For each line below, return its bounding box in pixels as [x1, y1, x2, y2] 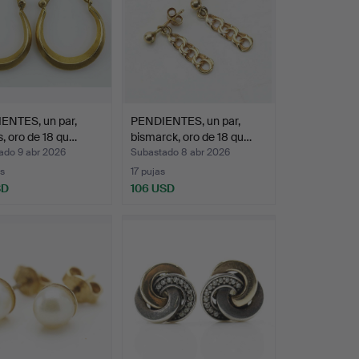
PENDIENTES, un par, [130, 114, 240, 129]
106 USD [130, 181, 175, 196]
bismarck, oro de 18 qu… [130, 130, 252, 145]
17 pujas [130, 165, 165, 179]
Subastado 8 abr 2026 [130, 146, 230, 159]
